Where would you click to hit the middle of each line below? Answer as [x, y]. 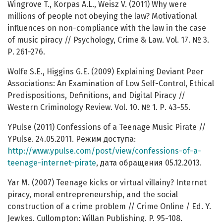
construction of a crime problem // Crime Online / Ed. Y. [109, 207]
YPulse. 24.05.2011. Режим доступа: [72, 139]
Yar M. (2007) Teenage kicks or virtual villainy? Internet [107, 183]
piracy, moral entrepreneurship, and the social [93, 195]
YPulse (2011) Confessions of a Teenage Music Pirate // [107, 127]
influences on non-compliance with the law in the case [107, 28]
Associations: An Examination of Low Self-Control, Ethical [111, 84]
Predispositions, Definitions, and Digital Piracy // [96, 96]
